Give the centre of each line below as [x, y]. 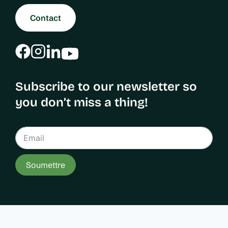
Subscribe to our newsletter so [106, 87]
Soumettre [46, 165]
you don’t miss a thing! [82, 103]
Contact [45, 18]
